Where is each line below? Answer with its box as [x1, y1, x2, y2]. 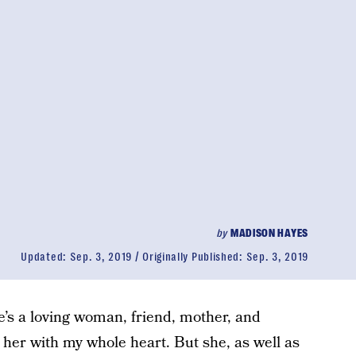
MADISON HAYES [230, 226, 308, 239]
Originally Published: [142, 250, 246, 263]
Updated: [21, 250, 70, 263]
